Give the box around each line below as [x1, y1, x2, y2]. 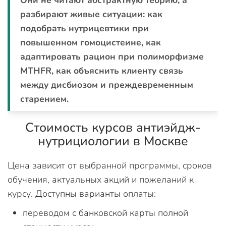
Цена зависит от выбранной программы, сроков [8, 159, 212, 172]
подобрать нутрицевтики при [20, 22, 149, 34]
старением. [20, 92, 69, 105]
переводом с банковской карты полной [23, 206, 188, 219]
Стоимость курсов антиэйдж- [25, 119, 201, 136]
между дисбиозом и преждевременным [20, 78, 193, 91]
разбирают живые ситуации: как [20, 8, 162, 20]
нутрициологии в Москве [38, 132, 188, 150]
